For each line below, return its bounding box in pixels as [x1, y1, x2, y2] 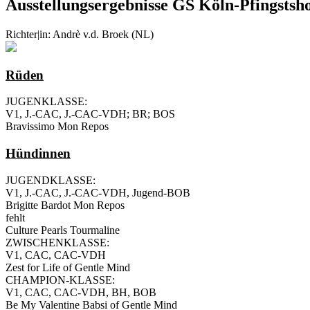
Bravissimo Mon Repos [6, 120, 109, 133]
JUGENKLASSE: [6, 95, 87, 108]
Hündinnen [6, 145, 71, 161]
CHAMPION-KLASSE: [6, 273, 115, 286]
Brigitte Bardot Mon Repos [6, 199, 125, 211]
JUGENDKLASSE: [6, 174, 95, 186]
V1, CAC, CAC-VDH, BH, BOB [6, 286, 156, 298]
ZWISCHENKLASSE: [6, 236, 109, 248]
